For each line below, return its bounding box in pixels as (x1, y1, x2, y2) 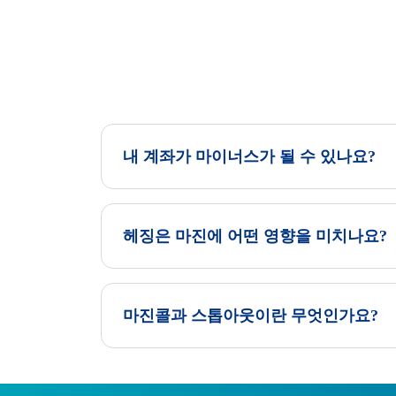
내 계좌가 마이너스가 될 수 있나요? (123, 148, 376, 165)
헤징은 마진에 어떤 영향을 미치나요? (123, 227, 387, 245)
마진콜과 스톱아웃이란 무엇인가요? (123, 307, 378, 324)
